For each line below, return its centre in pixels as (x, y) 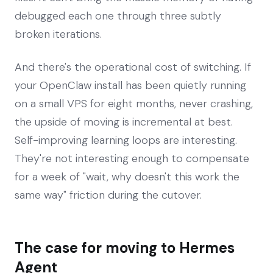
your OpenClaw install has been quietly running (130, 85)
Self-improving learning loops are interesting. (126, 140)
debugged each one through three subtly (118, 16)
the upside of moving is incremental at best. (124, 122)
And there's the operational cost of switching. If (133, 67)
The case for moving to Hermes (125, 247)
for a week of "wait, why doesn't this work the (127, 176)
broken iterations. (58, 34)
